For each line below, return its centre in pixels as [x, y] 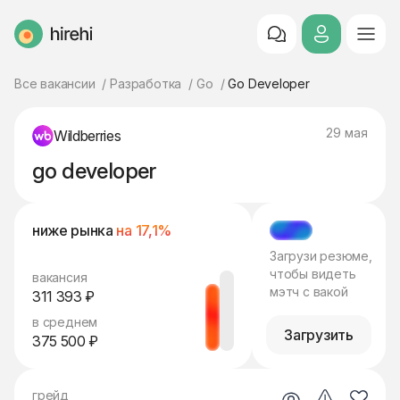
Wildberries [87, 136]
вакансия [60, 277]
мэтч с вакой [309, 292]
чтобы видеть [313, 274]
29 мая [347, 133]
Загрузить [319, 335]
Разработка [146, 83]
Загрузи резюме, [321, 256]
